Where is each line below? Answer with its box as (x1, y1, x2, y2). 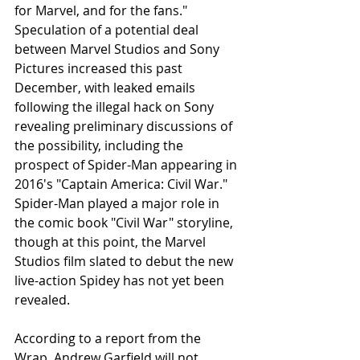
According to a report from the (14, 329, 204, 347)
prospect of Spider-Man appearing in (14, 155, 240, 174)
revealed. (14, 290, 70, 309)
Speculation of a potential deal (14, 20, 202, 39)
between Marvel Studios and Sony (14, 39, 223, 58)
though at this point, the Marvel (14, 232, 209, 251)
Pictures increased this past (14, 59, 186, 77)
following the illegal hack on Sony (14, 97, 217, 116)
